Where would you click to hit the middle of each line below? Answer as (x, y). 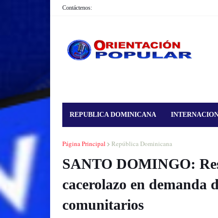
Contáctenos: (77, 8)
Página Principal (84, 144)
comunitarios (103, 205)
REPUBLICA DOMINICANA (113, 115)
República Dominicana (142, 144)
